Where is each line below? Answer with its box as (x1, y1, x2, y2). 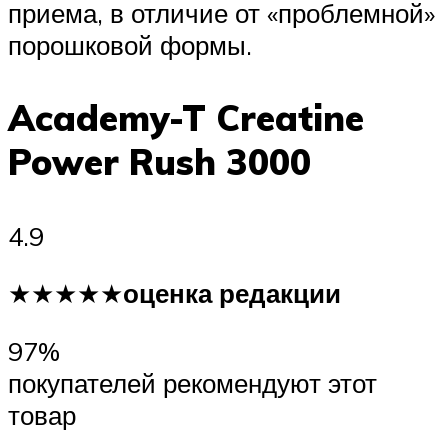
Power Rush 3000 (8, 140, 311, 185)
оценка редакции (123, 277, 341, 310)
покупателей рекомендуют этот (8, 366, 377, 399)
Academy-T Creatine (8, 96, 364, 141)
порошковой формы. (8, 29, 252, 62)
